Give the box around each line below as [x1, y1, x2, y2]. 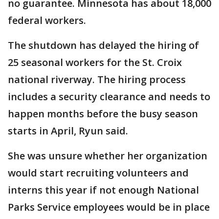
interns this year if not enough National [8, 183, 199, 197]
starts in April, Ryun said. [8, 124, 128, 137]
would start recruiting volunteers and [8, 166, 189, 179]
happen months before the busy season [8, 107, 198, 120]
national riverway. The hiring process [8, 73, 186, 86]
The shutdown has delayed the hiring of [8, 39, 199, 52]
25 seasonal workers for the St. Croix [8, 56, 182, 69]
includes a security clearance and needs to [8, 90, 210, 103]
